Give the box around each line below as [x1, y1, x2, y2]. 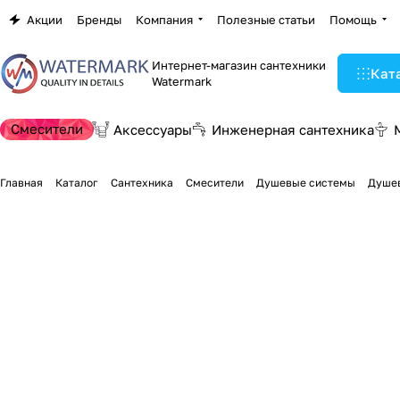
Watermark [152, 74, 212, 88]
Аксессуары [113, 121, 192, 137]
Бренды [77, 12, 121, 27]
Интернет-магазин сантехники [152, 58, 326, 72]
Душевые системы [256, 176, 355, 189]
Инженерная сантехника [212, 121, 374, 137]
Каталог [55, 176, 98, 189]
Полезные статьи [217, 12, 315, 27]
